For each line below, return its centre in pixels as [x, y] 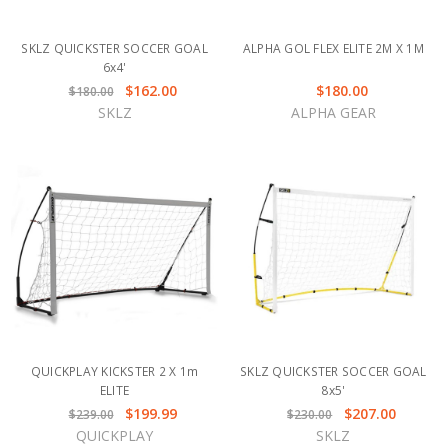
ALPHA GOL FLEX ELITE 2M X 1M [333, 49]
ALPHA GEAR [333, 113]
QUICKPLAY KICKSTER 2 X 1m [114, 371]
